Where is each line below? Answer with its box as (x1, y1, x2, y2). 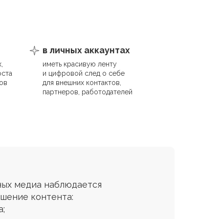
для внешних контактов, (43, 79, 121, 87)
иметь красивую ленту (43, 60, 117, 68)
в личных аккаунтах (43, 45, 130, 55)
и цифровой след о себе (43, 69, 125, 77)
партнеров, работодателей (43, 88, 132, 96)
